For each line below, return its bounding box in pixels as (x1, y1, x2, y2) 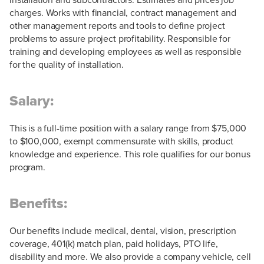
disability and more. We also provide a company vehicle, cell (9, 250, 251, 263)
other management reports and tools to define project (9, 19, 225, 32)
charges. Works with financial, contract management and (9, 6, 236, 19)
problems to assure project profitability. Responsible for (9, 32, 230, 45)
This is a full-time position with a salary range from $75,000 (9, 122, 247, 134)
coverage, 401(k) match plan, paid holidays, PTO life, (9, 237, 218, 250)
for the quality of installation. (9, 58, 124, 71)
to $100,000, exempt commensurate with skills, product (9, 135, 233, 147)
